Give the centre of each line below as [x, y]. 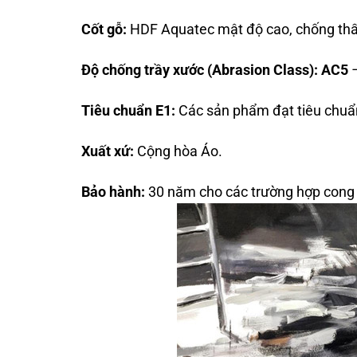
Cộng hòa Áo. [178, 152]
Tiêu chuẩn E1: [128, 111]
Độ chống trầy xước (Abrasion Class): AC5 [215, 70]
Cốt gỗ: [104, 29]
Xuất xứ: [108, 152]
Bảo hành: [113, 192]
